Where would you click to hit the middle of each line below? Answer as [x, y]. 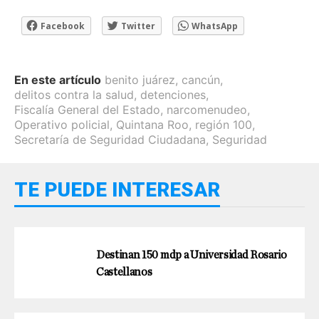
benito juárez [140, 80]
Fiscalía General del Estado [87, 110]
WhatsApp [215, 26]
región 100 [224, 125]
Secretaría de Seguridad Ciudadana [110, 140]
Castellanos [124, 272]
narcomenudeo [207, 110]
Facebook [63, 26]
